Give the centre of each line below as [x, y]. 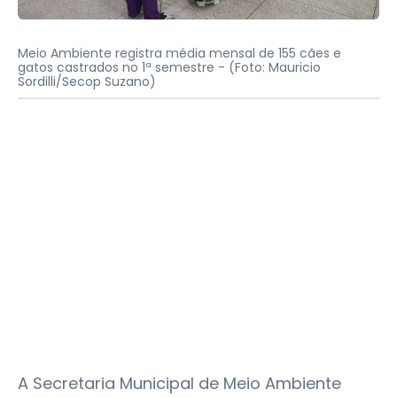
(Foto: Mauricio [275, 68]
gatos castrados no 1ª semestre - [123, 68]
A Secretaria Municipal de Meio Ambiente [179, 384]
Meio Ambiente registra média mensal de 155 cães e [179, 54]
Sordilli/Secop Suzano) [87, 82]
